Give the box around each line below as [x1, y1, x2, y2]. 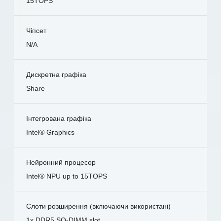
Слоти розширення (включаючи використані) [26, 202, 171, 210]
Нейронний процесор [26, 158, 96, 166]
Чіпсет [26, 26, 46, 35]
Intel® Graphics [26, 128, 74, 136]
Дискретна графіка [26, 70, 86, 78]
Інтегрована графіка [26, 114, 91, 122]
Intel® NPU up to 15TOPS [26, 172, 107, 180]
